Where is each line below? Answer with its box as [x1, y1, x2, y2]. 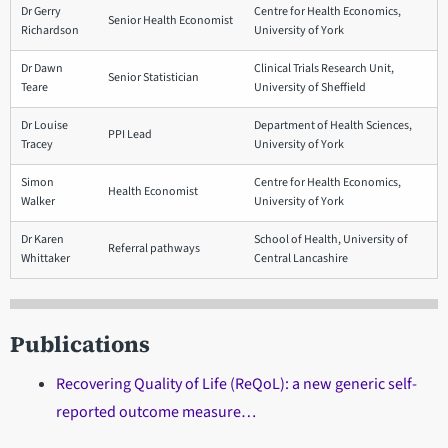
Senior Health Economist [108, 11, 233, 29]
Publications [10, 328, 150, 360]
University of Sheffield [254, 78, 366, 96]
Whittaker [21, 249, 70, 267]
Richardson [21, 21, 79, 39]
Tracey [21, 135, 53, 153]
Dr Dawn [21, 59, 63, 77]
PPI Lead [108, 125, 152, 143]
